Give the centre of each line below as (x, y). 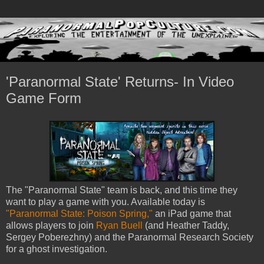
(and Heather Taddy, (186, 225)
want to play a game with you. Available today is (105, 202)
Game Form (44, 98)
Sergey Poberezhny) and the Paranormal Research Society (130, 237)
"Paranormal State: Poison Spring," (79, 213)
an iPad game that (192, 213)
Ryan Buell (119, 225)
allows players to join (51, 225)
